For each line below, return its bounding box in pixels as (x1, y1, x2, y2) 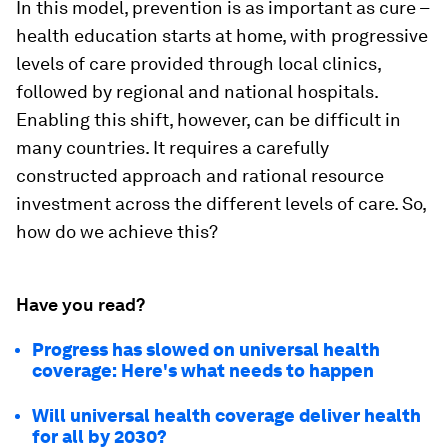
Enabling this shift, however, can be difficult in (16, 109, 401, 130)
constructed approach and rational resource (16, 165, 384, 186)
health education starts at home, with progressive (16, 25, 428, 46)
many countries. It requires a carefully (16, 137, 329, 158)
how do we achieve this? (16, 221, 218, 242)
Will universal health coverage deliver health (32, 405, 421, 426)
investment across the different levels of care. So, (16, 193, 426, 214)
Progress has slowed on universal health (32, 339, 380, 360)
